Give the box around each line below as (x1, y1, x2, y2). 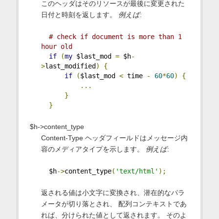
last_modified (44, 62, 96, 70)
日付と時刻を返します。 (41, 11, 118, 19)
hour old (41, 43, 72, 51)
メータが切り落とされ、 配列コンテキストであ (41, 200, 187, 208)
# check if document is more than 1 (48, 33, 182, 41)
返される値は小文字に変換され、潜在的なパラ (41, 189, 185, 197)
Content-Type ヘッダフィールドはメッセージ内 (41, 134, 188, 142)
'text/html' (115, 167, 158, 175)
